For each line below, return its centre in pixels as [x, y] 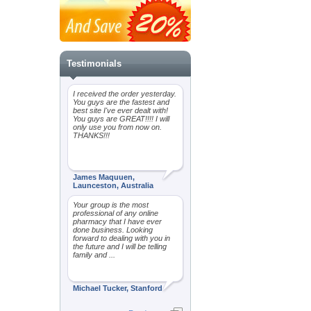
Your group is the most [111, 205]
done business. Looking [113, 230]
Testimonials [94, 64]
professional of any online [116, 213]
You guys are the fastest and [121, 102]
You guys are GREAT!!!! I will [121, 119]
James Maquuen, [104, 177]
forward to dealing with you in [121, 238]
